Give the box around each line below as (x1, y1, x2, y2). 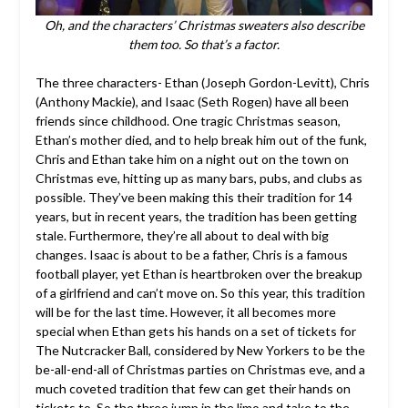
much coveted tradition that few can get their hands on (35, 381, 351, 397)
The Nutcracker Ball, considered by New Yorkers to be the (35, 342, 365, 359)
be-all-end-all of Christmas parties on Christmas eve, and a (35, 362, 365, 378)
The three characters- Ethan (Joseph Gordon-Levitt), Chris (35, 75, 370, 91)
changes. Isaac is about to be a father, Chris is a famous (35, 247, 348, 263)
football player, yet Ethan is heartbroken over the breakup (35, 266, 362, 282)
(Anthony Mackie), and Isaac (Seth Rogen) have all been (35, 94, 349, 110)
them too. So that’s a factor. (128, 36, 280, 53)
